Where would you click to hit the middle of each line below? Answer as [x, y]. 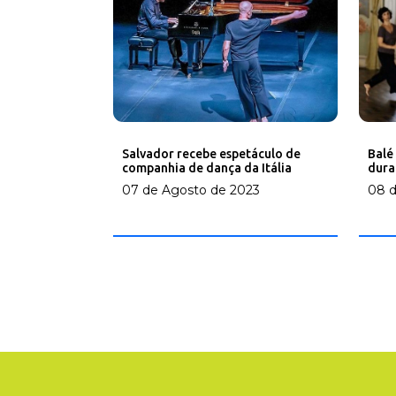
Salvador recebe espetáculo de [211, 153]
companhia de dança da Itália [207, 168]
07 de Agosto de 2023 [191, 190]
